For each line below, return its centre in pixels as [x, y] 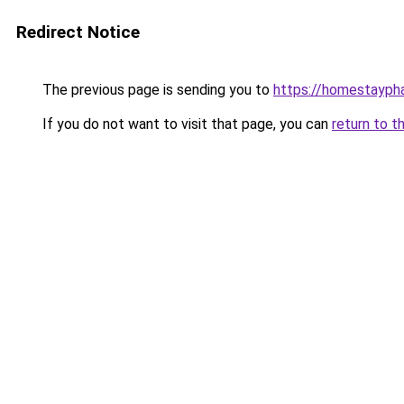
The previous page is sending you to [156, 90]
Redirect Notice [78, 32]
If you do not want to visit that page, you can [185, 124]
